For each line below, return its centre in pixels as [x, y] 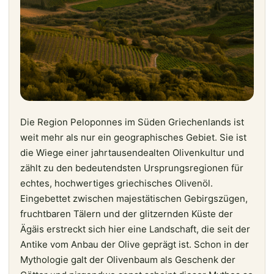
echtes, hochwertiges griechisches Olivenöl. [117, 183]
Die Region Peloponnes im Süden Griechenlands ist [132, 122]
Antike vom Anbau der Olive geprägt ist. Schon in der [135, 244]
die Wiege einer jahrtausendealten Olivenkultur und [132, 152]
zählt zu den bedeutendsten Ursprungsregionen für [132, 168]
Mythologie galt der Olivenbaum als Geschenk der [128, 259]
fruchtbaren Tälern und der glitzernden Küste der [127, 213]
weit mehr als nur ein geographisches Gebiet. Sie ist [133, 137]
